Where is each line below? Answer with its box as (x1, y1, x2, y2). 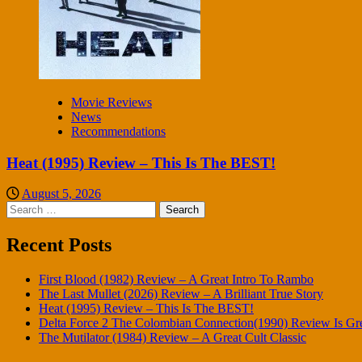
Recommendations (71, 124, 166, 138)
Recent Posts (6, 234, 112, 256)
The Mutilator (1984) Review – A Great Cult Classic (39, 330, 306, 345)
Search (6, 200, 40, 215)
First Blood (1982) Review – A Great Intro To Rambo (39, 272, 314, 287)
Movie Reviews (71, 95, 152, 109)
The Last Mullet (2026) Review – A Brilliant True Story (39, 287, 323, 301)
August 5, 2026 (22, 187, 101, 201)
